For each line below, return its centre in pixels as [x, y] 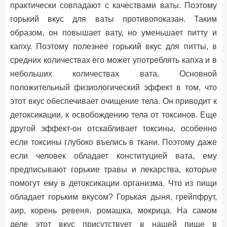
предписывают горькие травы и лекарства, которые [113, 169]
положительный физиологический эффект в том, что [113, 87]
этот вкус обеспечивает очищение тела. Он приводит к [113, 101]
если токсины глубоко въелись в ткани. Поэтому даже [113, 142]
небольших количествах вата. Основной [113, 74]
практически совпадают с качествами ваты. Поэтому [113, 5]
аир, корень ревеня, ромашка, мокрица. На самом [113, 211]
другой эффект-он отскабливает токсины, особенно [113, 128]
